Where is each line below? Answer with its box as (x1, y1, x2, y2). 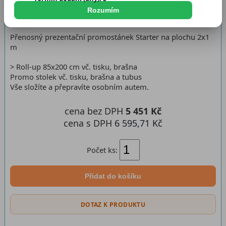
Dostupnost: (34, 4, 76, 13)
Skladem (76, 4, 104, 13)
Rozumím (87, 6, 119, 14)
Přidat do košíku (85, 172, 141, 180)
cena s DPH (64, 117, 115, 129)
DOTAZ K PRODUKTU (80, 200, 146, 209)
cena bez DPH (65, 105, 126, 117)
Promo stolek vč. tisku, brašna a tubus (10, 72, 142, 82)
